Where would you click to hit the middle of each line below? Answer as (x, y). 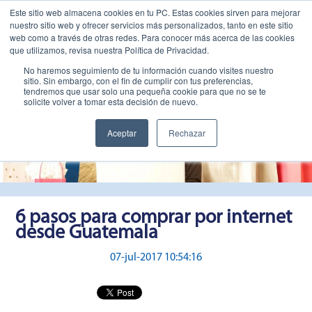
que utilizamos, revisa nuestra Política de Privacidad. (109, 50)
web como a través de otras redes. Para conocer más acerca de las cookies (152, 37)
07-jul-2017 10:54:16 (156, 258)
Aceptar (122, 133)
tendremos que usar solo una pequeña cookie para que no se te (145, 91)
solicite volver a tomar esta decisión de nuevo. (111, 101)
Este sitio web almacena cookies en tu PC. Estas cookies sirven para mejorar (155, 12)
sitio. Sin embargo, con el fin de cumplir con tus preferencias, (138, 80)
